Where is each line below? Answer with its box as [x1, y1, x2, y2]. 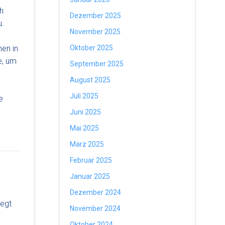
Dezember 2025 [69, 12, 121, 20]
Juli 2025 [69, 92, 98, 100]
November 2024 [69, 204, 121, 212]
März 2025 [69, 140, 104, 148]
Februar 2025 [69, 156, 112, 164]
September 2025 [69, 60, 124, 68]
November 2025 [69, 28, 121, 36]
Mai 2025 [69, 124, 99, 132]
